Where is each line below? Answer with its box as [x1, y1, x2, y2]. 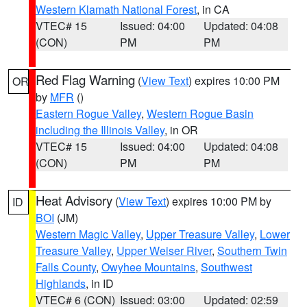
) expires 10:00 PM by [166, 193, 271, 209]
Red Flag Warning [36, 71, 135, 88]
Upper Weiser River [116, 243, 212, 258]
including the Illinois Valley [36, 122, 164, 138]
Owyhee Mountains [101, 259, 195, 275]
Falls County [36, 259, 96, 275]
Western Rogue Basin [147, 106, 254, 121]
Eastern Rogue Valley [36, 106, 141, 121]
